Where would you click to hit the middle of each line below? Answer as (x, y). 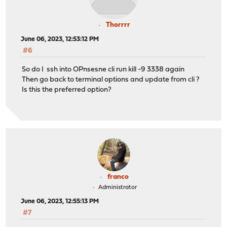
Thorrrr (118, 25)
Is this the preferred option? (67, 90)
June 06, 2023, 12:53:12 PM (60, 40)
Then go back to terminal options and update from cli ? (111, 80)
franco (118, 177)
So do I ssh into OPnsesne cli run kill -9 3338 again (103, 69)
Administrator (117, 188)
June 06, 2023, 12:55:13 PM (60, 202)
